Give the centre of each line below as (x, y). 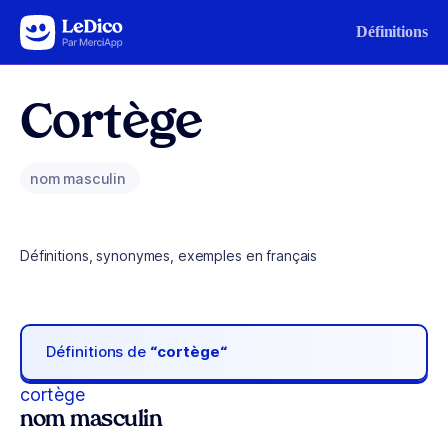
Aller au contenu (76, 27)
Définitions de (98, 352)
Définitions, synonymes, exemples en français (169, 255)
